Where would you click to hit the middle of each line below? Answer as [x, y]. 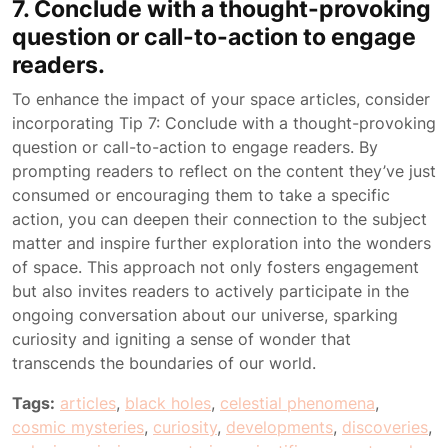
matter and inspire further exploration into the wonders [221, 243]
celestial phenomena [297, 403]
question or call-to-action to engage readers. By [195, 147]
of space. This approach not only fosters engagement [215, 267]
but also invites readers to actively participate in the [210, 291]
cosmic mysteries [78, 427]
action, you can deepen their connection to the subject [219, 219]
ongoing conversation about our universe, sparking [205, 315]
